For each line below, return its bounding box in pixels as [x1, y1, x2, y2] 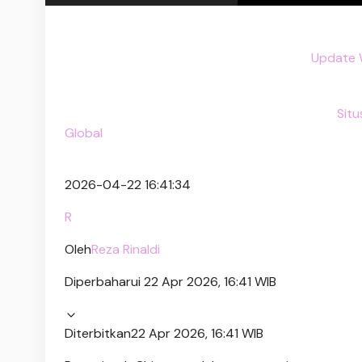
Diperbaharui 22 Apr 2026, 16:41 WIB [65, 272, 276, 290]
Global [65, 124, 103, 141]
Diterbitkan [65, 324, 131, 342]
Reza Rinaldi [91, 240, 160, 258]
